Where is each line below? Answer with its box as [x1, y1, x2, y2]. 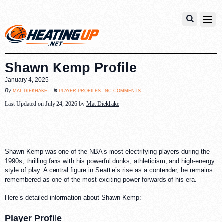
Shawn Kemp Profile [5, 60, 137, 75]
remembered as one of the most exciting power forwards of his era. [5, 176, 197, 184]
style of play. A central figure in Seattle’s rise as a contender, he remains [5, 166, 213, 174]
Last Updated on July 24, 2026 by [5, 100, 86, 107]
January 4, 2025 [5, 76, 49, 83]
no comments [105, 86, 141, 94]
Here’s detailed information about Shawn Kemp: [5, 193, 141, 201]
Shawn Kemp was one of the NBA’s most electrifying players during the [5, 148, 210, 156]
